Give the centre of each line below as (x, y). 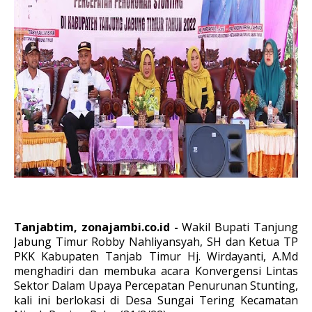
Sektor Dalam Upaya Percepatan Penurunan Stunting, (156, 286)
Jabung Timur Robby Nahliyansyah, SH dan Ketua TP (156, 242)
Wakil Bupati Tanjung (240, 227)
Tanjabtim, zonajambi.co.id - (98, 227)
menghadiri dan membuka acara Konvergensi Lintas (156, 271)
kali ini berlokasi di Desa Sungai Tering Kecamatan (156, 300)
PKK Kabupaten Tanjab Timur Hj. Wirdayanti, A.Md (156, 256)
